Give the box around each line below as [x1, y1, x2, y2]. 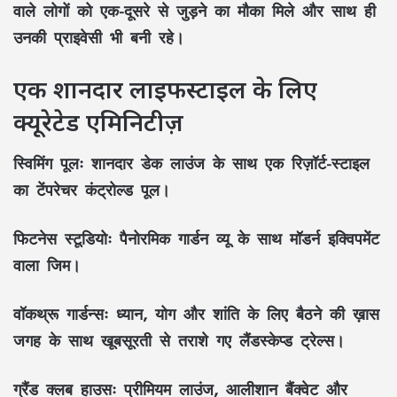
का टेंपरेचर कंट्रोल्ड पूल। [13, 173, 170, 207]
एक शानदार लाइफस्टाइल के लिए [13, 72, 317, 105]
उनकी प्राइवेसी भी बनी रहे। [13, 19, 184, 54]
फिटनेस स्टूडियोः [13, 222, 112, 256]
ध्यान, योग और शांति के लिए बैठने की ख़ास [108, 297, 379, 331]
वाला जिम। [13, 248, 81, 283]
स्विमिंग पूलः [13, 146, 83, 181]
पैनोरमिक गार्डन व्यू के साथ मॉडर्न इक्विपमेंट [112, 222, 379, 256]
